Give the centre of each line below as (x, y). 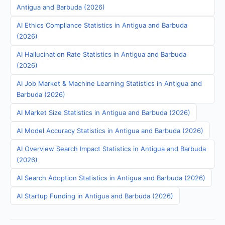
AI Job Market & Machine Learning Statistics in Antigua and (109, 83)
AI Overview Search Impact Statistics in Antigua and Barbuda (111, 149)
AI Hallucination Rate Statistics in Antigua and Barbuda (101, 54)
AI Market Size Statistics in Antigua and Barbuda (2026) (103, 113)
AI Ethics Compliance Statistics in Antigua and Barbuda (102, 25)
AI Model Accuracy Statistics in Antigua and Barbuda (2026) (110, 131)
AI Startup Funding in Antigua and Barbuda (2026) (95, 196)
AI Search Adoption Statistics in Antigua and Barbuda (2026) (111, 178)
